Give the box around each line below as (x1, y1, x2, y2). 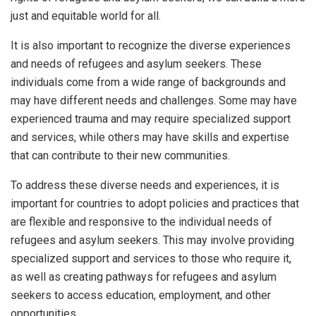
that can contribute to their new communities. (11, 149, 230, 163)
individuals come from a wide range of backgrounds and (11, 75, 286, 90)
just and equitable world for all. (11, 9, 161, 23)
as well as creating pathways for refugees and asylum (11, 270, 276, 284)
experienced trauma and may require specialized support (11, 112, 291, 126)
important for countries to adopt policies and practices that (11, 197, 299, 211)
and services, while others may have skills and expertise (11, 130, 289, 145)
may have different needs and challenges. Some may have (11, 94, 297, 108)
